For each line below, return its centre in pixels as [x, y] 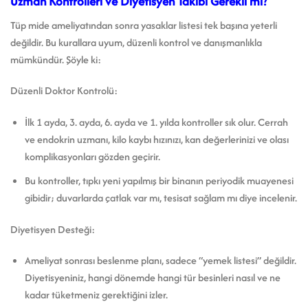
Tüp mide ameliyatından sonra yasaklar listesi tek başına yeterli [144, 25]
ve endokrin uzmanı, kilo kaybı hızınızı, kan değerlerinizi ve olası [156, 140]
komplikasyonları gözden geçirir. [92, 157]
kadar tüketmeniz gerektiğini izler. [96, 295]
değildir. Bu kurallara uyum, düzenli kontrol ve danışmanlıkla [136, 42]
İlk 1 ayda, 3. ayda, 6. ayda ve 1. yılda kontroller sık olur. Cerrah [156, 122]
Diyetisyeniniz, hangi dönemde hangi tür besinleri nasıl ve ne [152, 278]
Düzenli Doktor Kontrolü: [64, 91]
